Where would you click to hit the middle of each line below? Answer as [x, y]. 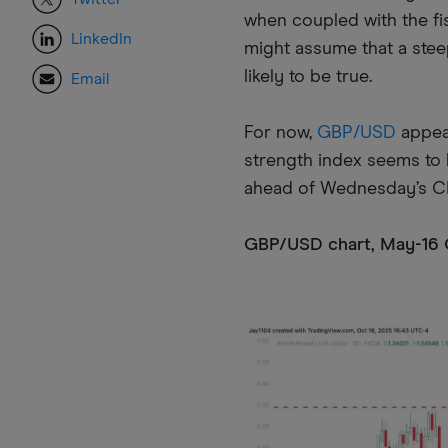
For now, [281, 133]
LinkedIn [101, 38]
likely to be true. [308, 77]
